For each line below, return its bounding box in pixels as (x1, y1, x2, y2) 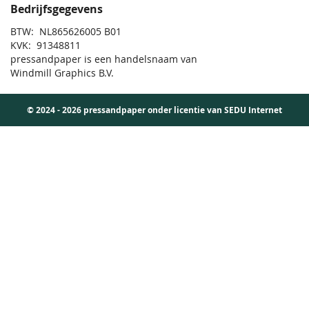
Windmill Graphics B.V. (10, 66, 114, 80)
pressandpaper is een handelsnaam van (10, 52, 197, 66)
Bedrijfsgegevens (10, 1, 103, 17)
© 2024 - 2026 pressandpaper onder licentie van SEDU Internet (27, 104, 282, 117)
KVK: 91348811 (10, 39, 81, 52)
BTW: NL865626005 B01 (10, 25, 121, 39)
